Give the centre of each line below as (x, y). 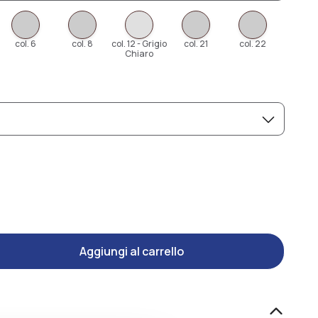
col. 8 (82, 44)
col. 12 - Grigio (139, 44)
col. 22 (253, 44)
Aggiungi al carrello (131, 251)
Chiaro (139, 54)
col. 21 (196, 44)
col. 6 (26, 44)
